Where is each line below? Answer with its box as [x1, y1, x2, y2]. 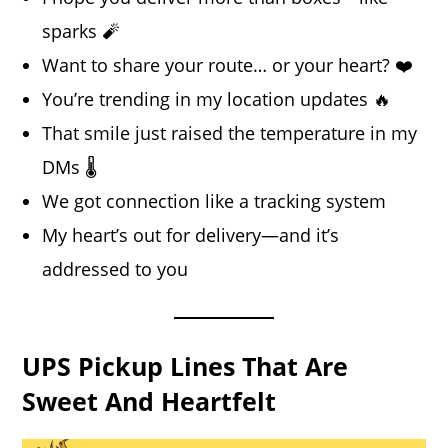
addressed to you [42, 256, 189, 281]
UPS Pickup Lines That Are [22, 348, 349, 383]
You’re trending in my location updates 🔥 [42, 86, 392, 111]
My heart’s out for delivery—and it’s [42, 222, 340, 247]
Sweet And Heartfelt [22, 383, 277, 418]
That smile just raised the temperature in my [42, 120, 418, 145]
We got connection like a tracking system [42, 188, 387, 213]
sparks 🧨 [42, 18, 121, 43]
